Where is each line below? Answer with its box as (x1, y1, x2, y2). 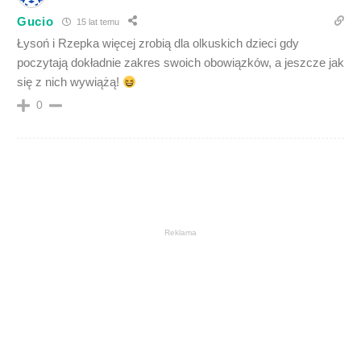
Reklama (164, 228, 197, 237)
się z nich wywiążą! (17, 75, 122, 89)
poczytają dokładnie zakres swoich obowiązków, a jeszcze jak (17, 56, 344, 69)
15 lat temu (73, 16, 119, 27)
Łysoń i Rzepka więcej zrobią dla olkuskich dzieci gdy (17, 36, 299, 50)
